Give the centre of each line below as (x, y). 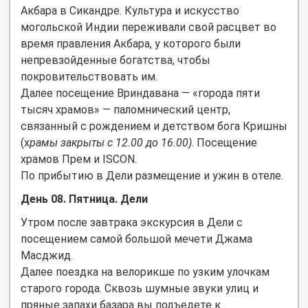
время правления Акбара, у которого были (131, 43)
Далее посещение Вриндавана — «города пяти (140, 93)
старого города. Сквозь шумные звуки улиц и (140, 288)
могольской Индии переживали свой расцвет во (148, 27)
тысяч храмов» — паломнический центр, (125, 109)
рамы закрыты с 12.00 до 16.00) (111, 142)
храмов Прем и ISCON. (79, 159)
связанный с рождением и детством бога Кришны (154, 126)
